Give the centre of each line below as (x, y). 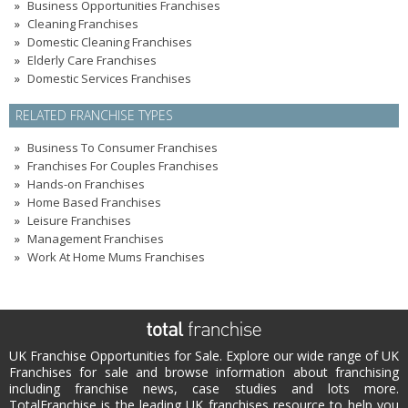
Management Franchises (96, 239)
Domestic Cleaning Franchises (110, 42)
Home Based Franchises (94, 202)
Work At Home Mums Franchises (116, 257)
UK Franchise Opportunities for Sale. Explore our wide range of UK (204, 356)
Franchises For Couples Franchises (123, 166)
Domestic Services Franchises (109, 78)
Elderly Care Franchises (92, 60)
